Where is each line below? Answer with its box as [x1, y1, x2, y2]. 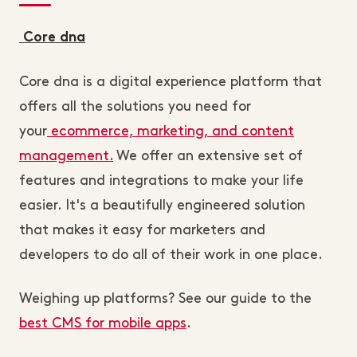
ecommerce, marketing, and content [47, 125, 294, 139]
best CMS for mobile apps [19, 317, 186, 331]
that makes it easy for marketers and [19, 224, 265, 237]
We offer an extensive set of [113, 150, 303, 163]
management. [19, 150, 113, 163]
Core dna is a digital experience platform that [19, 76, 322, 89]
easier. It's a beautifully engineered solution [19, 199, 305, 213]
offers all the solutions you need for [19, 100, 251, 114]
